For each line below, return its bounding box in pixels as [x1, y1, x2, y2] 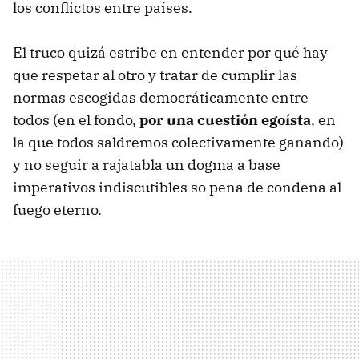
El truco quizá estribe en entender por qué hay [13, 42, 328, 62]
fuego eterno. [13, 200, 102, 219]
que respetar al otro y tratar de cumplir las [13, 65, 297, 84]
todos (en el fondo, [13, 110, 139, 129]
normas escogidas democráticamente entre [13, 87, 309, 107]
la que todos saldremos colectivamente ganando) [13, 132, 344, 151]
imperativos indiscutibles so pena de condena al [13, 177, 341, 196]
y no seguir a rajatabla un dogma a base [13, 155, 280, 174]
